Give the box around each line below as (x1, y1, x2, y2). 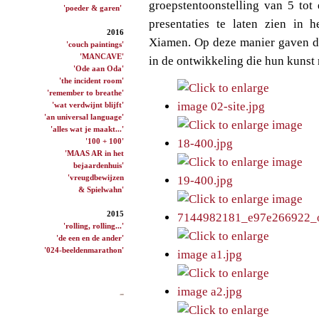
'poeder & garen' (63, 3, 122, 12)
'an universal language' (44, 112, 124, 121)
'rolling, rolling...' (63, 221, 124, 230)
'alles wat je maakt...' (51, 124, 124, 133)
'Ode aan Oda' (73, 63, 124, 73)
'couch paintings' (66, 39, 124, 48)
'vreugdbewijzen (68, 172, 124, 182)
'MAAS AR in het (65, 148, 124, 157)
